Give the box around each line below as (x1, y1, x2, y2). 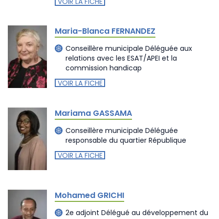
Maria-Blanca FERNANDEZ (55, 25, 155, 37)
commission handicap (66, 63, 142, 73)
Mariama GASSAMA (55, 107, 132, 119)
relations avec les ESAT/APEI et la (66, 53, 177, 63)
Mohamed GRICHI (55, 189, 124, 201)
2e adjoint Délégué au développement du (66, 208, 208, 218)
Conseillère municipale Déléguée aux (66, 44, 192, 53)
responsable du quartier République (66, 135, 186, 145)
